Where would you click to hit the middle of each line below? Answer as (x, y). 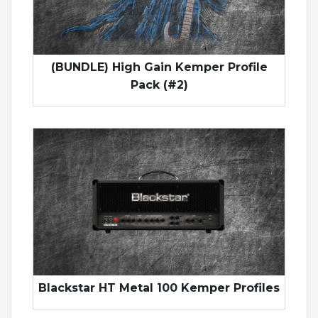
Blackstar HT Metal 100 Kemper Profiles (159, 288)
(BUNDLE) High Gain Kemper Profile (159, 67)
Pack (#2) (159, 84)
